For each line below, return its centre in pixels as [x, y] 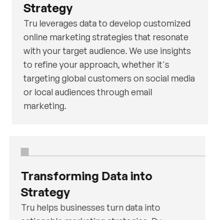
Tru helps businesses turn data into [91, 207]
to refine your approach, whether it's [96, 65]
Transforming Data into [87, 176]
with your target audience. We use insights [107, 51]
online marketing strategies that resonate [106, 37]
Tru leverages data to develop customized [107, 23]
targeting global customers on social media [109, 78]
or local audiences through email [88, 92]
